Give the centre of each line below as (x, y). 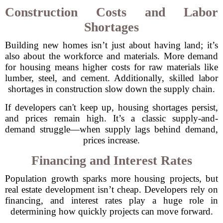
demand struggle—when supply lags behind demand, (111, 129)
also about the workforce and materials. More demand (111, 56)
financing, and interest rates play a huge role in (111, 200)
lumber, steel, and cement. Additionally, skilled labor (111, 78)
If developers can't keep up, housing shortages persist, (111, 107)
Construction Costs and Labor (111, 12)
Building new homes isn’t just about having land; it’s (111, 45)
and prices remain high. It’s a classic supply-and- (111, 118)
